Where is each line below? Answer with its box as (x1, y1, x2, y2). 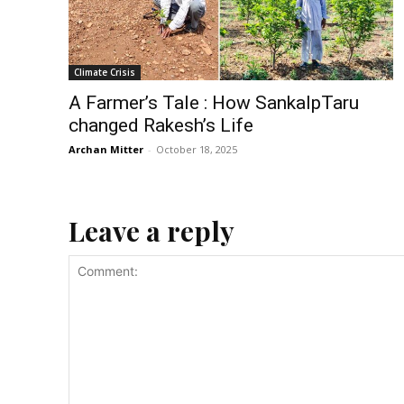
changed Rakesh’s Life (69, 114, 253, 136)
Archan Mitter (69, 142, 143, 156)
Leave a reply (69, 212, 234, 249)
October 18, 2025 (156, 142, 237, 156)
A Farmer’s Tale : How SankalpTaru (69, 91, 359, 114)
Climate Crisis (74, 65, 135, 78)
